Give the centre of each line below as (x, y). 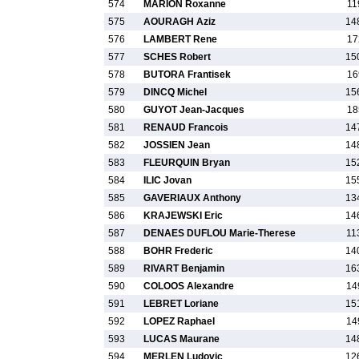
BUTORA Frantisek (187, 75)
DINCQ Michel (175, 92)
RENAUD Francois (186, 127)
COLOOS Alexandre (189, 286)
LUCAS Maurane (182, 339)
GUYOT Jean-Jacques (194, 110)
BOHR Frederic (178, 251)
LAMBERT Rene (180, 39)
